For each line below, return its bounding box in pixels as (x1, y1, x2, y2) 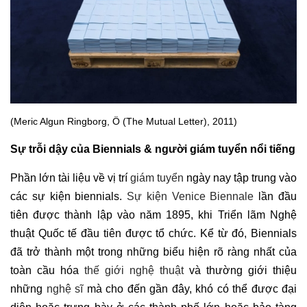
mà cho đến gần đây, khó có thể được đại (83, 283, 297, 295)
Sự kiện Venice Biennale (127, 191, 254, 203)
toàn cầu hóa (10, 265, 84, 277)
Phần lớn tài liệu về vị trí (10, 172, 130, 184)
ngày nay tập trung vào (184, 172, 297, 184)
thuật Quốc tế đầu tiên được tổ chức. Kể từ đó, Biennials (10, 228, 297, 240)
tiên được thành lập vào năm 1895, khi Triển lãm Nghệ (10, 209, 297, 221)
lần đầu (254, 191, 297, 203)
